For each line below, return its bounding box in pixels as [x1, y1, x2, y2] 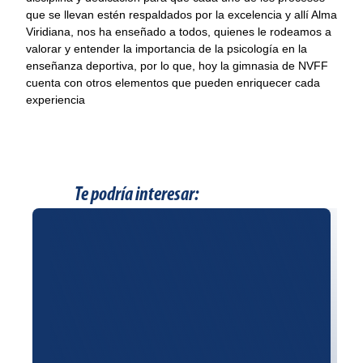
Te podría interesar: [75, 186, 199, 205]
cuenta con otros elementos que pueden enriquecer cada [26, 76, 320, 89]
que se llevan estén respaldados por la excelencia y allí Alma [26, 8, 337, 21]
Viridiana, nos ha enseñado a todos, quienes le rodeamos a [26, 25, 331, 38]
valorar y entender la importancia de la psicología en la [26, 42, 307, 55]
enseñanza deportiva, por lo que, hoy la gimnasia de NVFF [26, 59, 328, 72]
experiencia [26, 93, 85, 106]
